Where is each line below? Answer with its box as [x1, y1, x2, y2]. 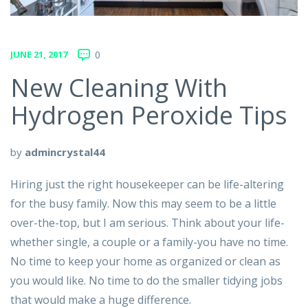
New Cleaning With [10, 71, 228, 105]
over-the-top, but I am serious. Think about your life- [10, 215, 285, 231]
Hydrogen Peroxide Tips [10, 98, 287, 133]
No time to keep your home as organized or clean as [10, 254, 280, 269]
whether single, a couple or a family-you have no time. [10, 234, 288, 250]
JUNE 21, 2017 [10, 47, 67, 60]
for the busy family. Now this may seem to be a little [10, 196, 276, 212]
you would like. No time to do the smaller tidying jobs [10, 273, 283, 289]
